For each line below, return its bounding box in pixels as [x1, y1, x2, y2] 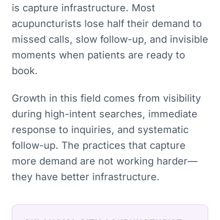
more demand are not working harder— [12, 155, 197, 167]
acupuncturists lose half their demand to [12, 18, 202, 29]
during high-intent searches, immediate [12, 108, 197, 120]
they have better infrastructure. [12, 171, 160, 183]
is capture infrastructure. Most [12, 2, 155, 14]
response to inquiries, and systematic [12, 124, 189, 136]
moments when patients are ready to [12, 49, 185, 61]
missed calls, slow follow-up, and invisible [12, 33, 208, 45]
